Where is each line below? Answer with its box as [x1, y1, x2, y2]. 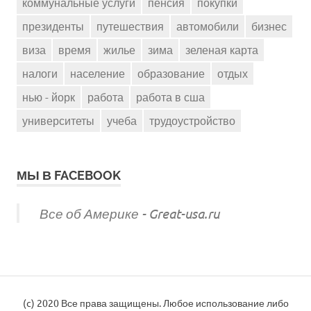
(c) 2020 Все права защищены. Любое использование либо [22, 296, 289, 310]
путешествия [96, 19, 164, 33]
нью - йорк [22, 90, 75, 104]
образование [137, 66, 205, 81]
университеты [22, 113, 94, 128]
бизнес [251, 19, 287, 33]
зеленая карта [185, 42, 258, 57]
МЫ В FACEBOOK [17, 167, 121, 183]
